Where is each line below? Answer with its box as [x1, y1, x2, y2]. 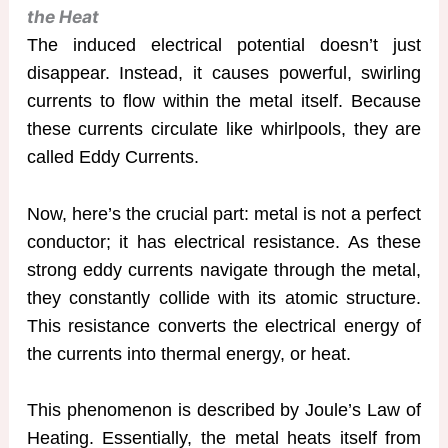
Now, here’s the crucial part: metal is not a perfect [26, 203, 422, 224]
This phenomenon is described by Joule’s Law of [26, 400, 422, 421]
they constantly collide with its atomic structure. [26, 287, 422, 308]
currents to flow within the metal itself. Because [26, 90, 422, 111]
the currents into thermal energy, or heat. [26, 343, 351, 364]
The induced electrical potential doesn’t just [26, 34, 422, 55]
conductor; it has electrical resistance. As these [26, 231, 422, 252]
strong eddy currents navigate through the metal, [26, 259, 422, 280]
